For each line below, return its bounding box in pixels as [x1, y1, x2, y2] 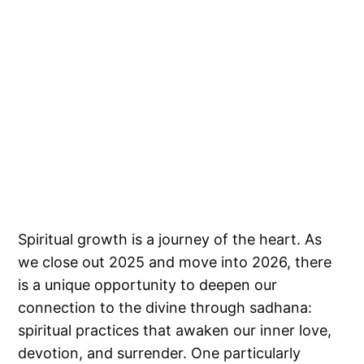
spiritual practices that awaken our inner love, [18, 321, 332, 339]
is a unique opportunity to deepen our [18, 275, 278, 293]
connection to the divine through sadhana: [18, 298, 313, 316]
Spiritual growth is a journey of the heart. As [18, 230, 323, 248]
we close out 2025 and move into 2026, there [18, 253, 332, 271]
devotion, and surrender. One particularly [18, 344, 301, 362]
